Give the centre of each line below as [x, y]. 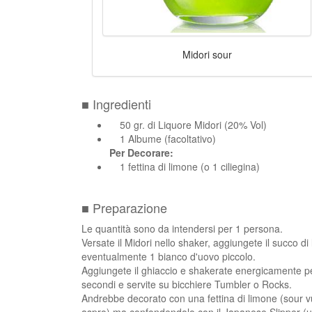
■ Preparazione [124, 207]
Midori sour [207, 54]
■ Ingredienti [116, 103]
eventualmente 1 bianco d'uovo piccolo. [169, 256]
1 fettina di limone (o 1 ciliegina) [190, 166]
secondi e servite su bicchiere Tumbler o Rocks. [187, 284]
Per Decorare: [141, 152]
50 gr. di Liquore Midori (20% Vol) [193, 124]
